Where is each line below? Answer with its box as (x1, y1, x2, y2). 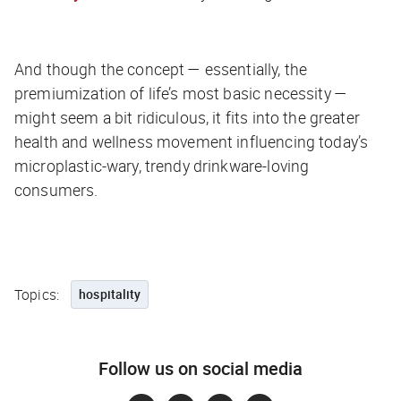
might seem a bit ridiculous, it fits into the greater (14, 107, 360, 129)
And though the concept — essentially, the (14, 58, 308, 81)
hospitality (79, 286, 141, 303)
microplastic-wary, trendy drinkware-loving (14, 155, 310, 177)
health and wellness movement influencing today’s (14, 131, 369, 153)
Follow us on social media (98, 356, 303, 381)
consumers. (14, 179, 102, 201)
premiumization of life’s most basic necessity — (14, 82, 348, 105)
